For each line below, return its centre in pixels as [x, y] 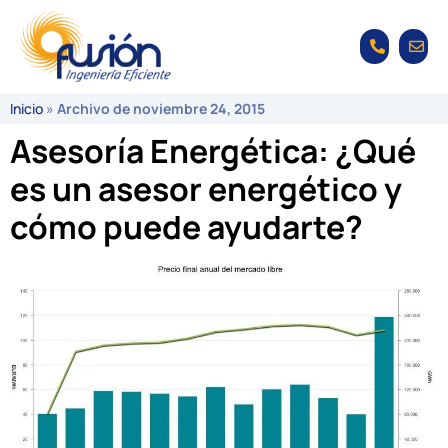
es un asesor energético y [206, 189]
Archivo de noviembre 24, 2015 [161, 109]
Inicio [26, 109]
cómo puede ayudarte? [186, 227]
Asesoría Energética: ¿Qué [213, 151]
